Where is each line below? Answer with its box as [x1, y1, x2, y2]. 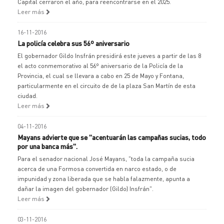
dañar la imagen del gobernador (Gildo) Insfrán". [17, 185, 153, 192]
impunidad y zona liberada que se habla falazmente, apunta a [17, 175, 190, 182]
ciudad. [17, 92, 37, 99]
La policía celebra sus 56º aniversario [17, 38, 129, 47]
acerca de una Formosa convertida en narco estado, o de [17, 165, 176, 172]
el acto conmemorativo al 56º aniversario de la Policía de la [17, 62, 183, 69]
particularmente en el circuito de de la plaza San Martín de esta [17, 82, 195, 89]
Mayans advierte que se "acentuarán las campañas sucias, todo [17, 132, 206, 141]
